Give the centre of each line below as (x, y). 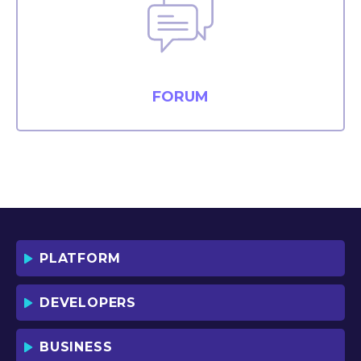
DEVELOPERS (88, 303)
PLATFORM (80, 258)
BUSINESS (76, 347)
